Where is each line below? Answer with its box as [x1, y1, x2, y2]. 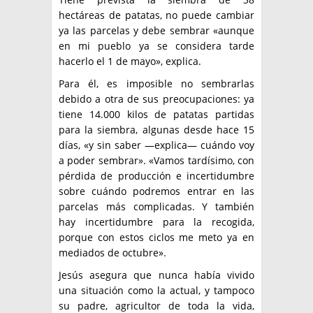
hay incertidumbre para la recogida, [59, 215, 254, 229]
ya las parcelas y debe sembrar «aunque [59, 24, 254, 38]
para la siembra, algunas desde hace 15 [59, 123, 254, 137]
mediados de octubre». [59, 246, 166, 260]
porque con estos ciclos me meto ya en [59, 231, 254, 245]
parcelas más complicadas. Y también [59, 200, 254, 214]
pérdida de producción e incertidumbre [59, 169, 254, 183]
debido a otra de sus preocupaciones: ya [59, 92, 254, 106]
